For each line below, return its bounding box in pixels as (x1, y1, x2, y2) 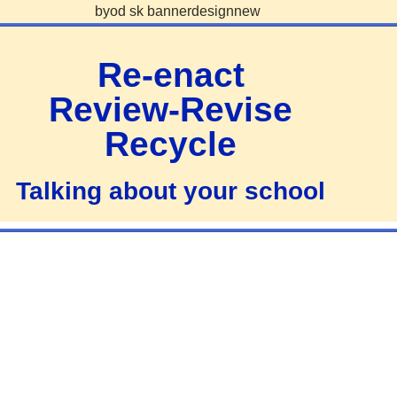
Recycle (105, 124, 237, 163)
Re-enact (97, 55, 245, 94)
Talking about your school (16, 176, 326, 205)
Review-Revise (49, 90, 293, 128)
